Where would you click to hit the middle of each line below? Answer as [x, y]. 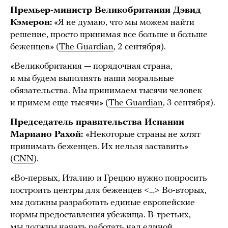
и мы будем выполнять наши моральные [92, 79]
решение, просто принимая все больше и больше [109, 35]
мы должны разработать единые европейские [103, 203]
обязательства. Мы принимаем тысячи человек [106, 91]
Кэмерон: [31, 23]
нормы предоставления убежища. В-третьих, [101, 215]
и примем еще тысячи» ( [59, 103]
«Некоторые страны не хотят [143, 135]
